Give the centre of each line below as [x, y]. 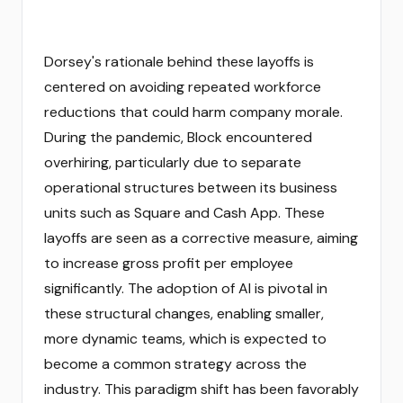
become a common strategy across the [175, 364]
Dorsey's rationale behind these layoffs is [179, 62]
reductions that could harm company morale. [193, 112]
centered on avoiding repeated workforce [183, 87]
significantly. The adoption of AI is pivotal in [186, 288]
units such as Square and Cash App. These [184, 213]
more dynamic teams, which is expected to [185, 339]
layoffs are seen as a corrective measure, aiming [201, 238]
